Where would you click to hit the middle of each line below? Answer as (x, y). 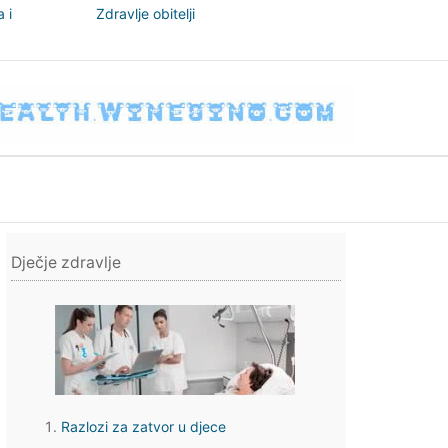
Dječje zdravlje (66, 262)
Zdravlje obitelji (145, 13)
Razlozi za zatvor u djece (143, 426)
